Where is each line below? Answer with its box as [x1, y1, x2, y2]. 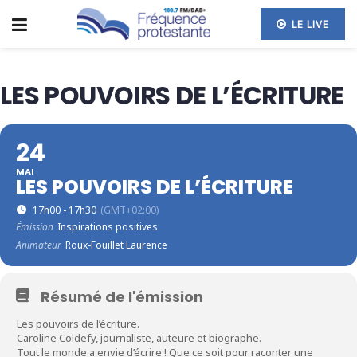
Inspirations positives [57, 219, 158, 233]
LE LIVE [288, 17, 329, 31]
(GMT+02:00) [100, 202, 159, 217]
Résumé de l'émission [41, 286, 203, 307]
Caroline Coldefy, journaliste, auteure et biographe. [17, 330, 261, 345]
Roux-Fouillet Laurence [65, 237, 167, 252]
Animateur [16, 237, 61, 252]
